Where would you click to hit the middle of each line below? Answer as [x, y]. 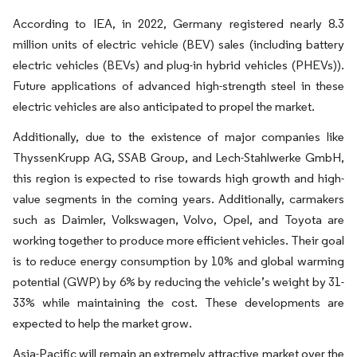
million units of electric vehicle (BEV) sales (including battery [178, 44]
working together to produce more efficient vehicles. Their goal [178, 240]
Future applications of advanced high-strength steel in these [178, 85]
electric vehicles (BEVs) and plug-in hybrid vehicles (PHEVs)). [178, 65]
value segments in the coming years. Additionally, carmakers [178, 198]
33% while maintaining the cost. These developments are [178, 302]
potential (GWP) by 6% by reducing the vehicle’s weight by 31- [178, 281]
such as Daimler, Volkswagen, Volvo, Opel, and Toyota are [178, 219]
